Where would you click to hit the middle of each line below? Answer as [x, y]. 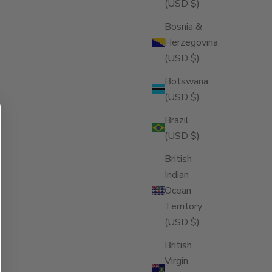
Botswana [186, 81]
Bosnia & [183, 26]
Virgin [176, 261]
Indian [177, 175]
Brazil [177, 120]
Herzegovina [191, 42]
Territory [183, 206]
